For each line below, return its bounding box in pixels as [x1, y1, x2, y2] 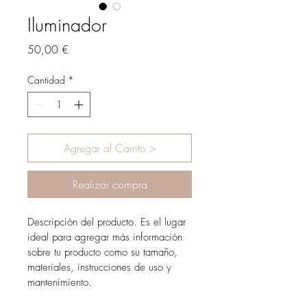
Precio [68, 41, 96, 57]
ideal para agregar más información [27, 230, 186, 245]
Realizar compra [72, 177, 147, 193]
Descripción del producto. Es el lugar [27, 215, 189, 230]
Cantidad [27, 73, 65, 87]
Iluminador [27, 13, 107, 38]
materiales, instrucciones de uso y [27, 260, 175, 275]
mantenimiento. [27, 275, 92, 290]
